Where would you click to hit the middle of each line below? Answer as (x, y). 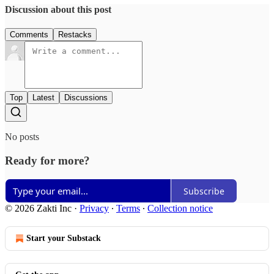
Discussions (86, 97)
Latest (43, 97)
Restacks (75, 34)
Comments (29, 34)
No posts (22, 136)
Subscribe (204, 191)
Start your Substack (64, 239)
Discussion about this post (58, 9)
